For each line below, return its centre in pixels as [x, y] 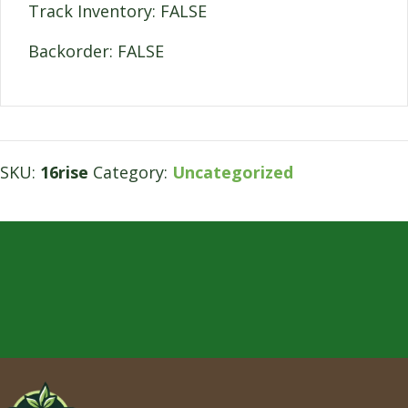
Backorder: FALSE [96, 51]
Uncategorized [233, 173]
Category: [133, 173]
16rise [64, 173]
